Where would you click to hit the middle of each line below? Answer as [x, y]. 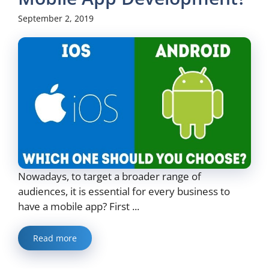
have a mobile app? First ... [79, 206]
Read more [55, 238]
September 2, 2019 [56, 19]
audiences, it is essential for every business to [124, 191]
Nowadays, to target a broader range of [110, 176]
